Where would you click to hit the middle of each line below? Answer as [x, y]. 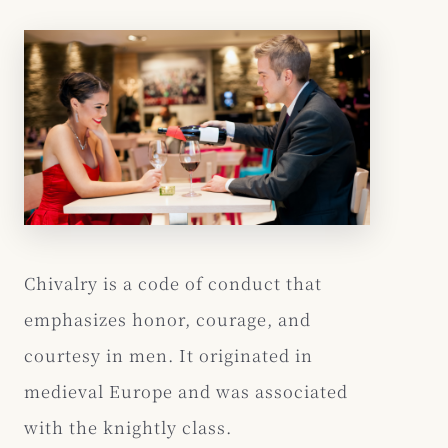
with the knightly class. [128, 427]
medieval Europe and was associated [186, 391]
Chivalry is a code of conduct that [173, 283]
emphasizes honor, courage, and [167, 319]
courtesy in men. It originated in [168, 355]
